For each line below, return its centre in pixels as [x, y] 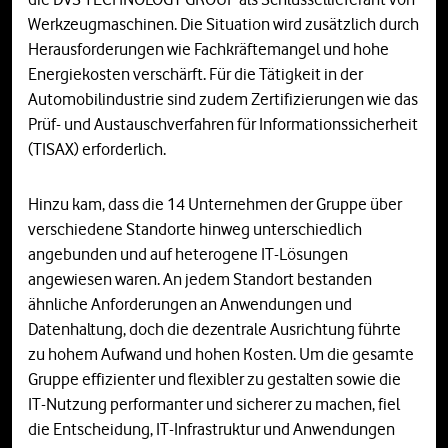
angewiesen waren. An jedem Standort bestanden [200, 279]
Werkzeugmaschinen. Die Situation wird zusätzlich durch [223, 24]
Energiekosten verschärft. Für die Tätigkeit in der [195, 74]
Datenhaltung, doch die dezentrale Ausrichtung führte [214, 329]
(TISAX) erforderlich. [97, 149]
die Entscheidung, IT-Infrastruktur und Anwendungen [211, 429]
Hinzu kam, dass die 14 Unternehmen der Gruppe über [215, 204]
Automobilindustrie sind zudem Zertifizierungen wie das [223, 99]
